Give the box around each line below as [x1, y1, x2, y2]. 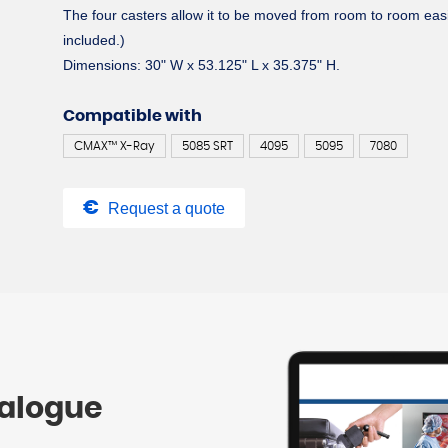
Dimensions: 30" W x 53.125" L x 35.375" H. [63, 56, 341, 73]
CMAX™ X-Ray [74, 139, 156, 152]
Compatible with [63, 107, 203, 124]
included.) [63, 31, 126, 48]
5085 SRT [182, 139, 234, 152]
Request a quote [104, 199, 226, 217]
